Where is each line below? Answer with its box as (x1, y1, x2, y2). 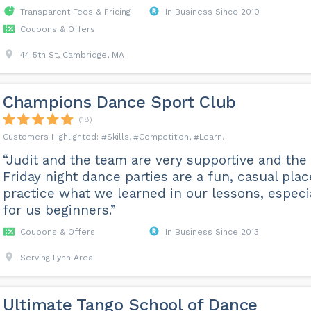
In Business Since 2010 (165, 7, 260, 17)
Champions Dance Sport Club (2, 92, 237, 112)
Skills (106, 132, 129, 142)
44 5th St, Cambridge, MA (19, 50, 124, 60)
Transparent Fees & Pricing (19, 7, 131, 17)
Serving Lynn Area (19, 253, 93, 262)
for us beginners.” (2, 202, 116, 218)
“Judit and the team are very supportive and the (2, 152, 307, 168)
